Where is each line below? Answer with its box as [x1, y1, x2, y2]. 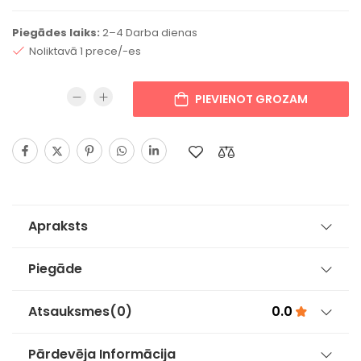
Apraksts [28, 216, 88, 235]
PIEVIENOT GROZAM [195, 90, 308, 107]
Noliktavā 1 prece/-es [29, 43, 141, 59]
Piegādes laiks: [12, 24, 100, 40]
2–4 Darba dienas [100, 24, 197, 40]
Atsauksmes [28, 301, 110, 321]
